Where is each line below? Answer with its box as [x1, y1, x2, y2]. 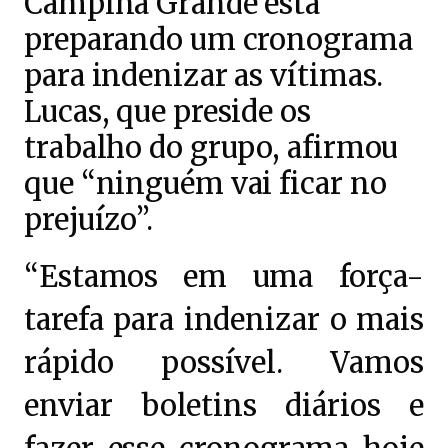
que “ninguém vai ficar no [24, 166, 387, 202]
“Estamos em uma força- [24, 259, 424, 295]
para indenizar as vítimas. [24, 58, 384, 94]
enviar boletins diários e [24, 388, 424, 424]
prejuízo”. [24, 202, 153, 238]
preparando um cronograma [24, 22, 413, 58]
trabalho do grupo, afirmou [24, 130, 399, 166]
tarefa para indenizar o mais [24, 302, 424, 338]
